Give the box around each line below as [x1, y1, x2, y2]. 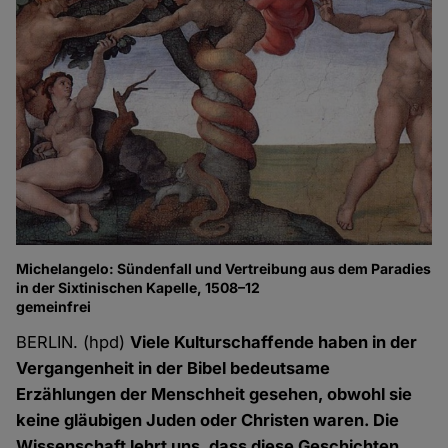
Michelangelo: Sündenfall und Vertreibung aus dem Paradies [16, 260, 432, 278]
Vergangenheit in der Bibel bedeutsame [16, 358, 331, 379]
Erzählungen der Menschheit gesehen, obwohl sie [16, 384, 413, 405]
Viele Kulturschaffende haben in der [130, 332, 418, 353]
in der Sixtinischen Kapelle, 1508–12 [16, 279, 261, 297]
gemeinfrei [16, 298, 92, 316]
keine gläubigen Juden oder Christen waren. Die [16, 410, 400, 431]
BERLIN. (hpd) [16, 332, 131, 353]
